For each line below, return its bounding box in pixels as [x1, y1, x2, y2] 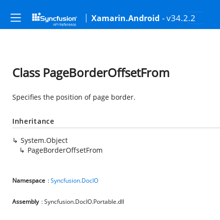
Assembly [12, 197, 39, 206]
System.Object [21, 136, 68, 145]
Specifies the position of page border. [12, 92, 136, 102]
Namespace [12, 176, 45, 185]
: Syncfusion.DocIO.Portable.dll [41, 197, 124, 206]
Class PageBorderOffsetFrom [12, 64, 169, 81]
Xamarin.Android [91, 13, 160, 24]
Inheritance [12, 116, 55, 126]
